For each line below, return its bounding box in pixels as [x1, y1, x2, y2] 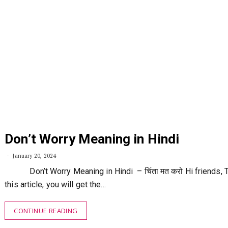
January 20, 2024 [11, 152, 56, 159]
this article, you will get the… [5, 180, 106, 189]
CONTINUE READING [14, 206, 78, 215]
